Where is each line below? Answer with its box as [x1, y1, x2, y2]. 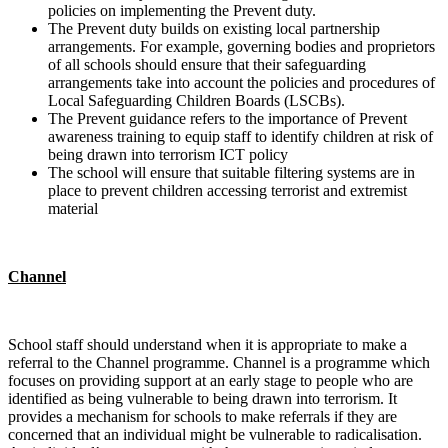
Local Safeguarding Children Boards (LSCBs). [48, 92, 345, 110]
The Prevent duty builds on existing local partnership [48, 20, 380, 38]
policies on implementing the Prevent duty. [48, 2, 316, 20]
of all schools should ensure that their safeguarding [48, 56, 366, 74]
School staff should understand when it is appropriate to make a [8, 336, 407, 354]
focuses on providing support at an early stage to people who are [8, 372, 413, 390]
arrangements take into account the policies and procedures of [48, 74, 435, 92]
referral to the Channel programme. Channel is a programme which [8, 354, 430, 372]
